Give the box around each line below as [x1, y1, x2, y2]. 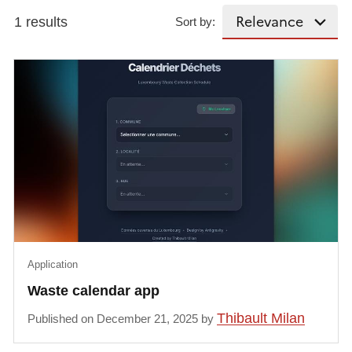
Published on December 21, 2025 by [27, 311, 218, 325]
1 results [13, 13, 68, 30]
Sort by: [175, 14, 216, 28]
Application [27, 258, 79, 270]
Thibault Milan [217, 310, 306, 326]
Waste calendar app [27, 282, 160, 299]
